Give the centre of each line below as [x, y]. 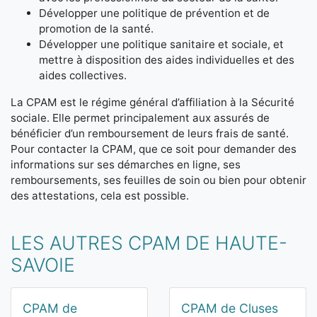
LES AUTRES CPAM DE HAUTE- [149, 243]
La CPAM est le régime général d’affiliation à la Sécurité [152, 103]
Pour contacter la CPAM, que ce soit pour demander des [154, 149]
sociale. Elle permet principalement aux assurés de [140, 118]
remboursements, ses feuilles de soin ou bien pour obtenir [158, 180]
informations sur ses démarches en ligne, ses [126, 165]
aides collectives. [83, 76]
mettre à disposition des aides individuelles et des [167, 60]
